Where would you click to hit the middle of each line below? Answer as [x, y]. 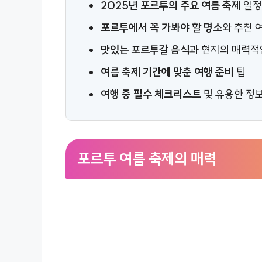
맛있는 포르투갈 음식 [145, 50]
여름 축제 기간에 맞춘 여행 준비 [168, 72]
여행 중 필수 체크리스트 [151, 94]
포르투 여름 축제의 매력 [147, 158]
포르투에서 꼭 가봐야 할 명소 [162, 27]
